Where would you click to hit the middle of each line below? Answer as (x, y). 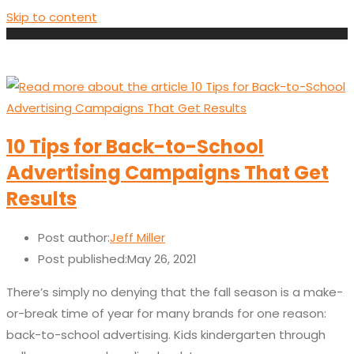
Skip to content (52, 17)
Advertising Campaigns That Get (168, 173)
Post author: (74, 238)
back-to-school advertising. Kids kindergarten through (166, 335)
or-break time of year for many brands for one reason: (166, 314)
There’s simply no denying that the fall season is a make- (175, 292)
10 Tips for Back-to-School (135, 147)
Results (41, 199)
